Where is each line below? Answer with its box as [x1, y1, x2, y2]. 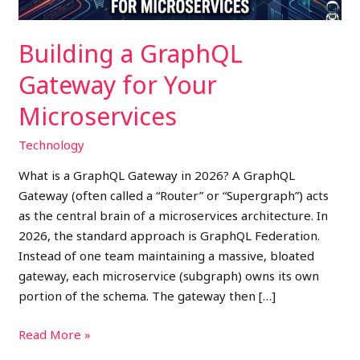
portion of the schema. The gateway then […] [18, 288, 276, 304]
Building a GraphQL [18, 37, 243, 70]
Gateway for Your [18, 68, 218, 101]
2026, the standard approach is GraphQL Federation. [18, 227, 321, 243]
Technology [18, 137, 85, 153]
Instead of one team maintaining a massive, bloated [18, 247, 315, 264]
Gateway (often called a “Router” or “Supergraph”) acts [18, 187, 329, 203]
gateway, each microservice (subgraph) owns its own [18, 268, 320, 284]
